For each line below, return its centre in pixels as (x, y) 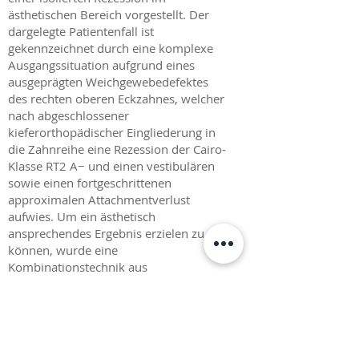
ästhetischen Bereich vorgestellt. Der (109, 14)
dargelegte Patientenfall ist (81, 31)
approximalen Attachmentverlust (99, 200)
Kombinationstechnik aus (78, 267)
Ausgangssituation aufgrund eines (101, 65)
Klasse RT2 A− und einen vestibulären (111, 166)
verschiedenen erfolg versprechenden (110, 284)
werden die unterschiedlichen (89, 334)
